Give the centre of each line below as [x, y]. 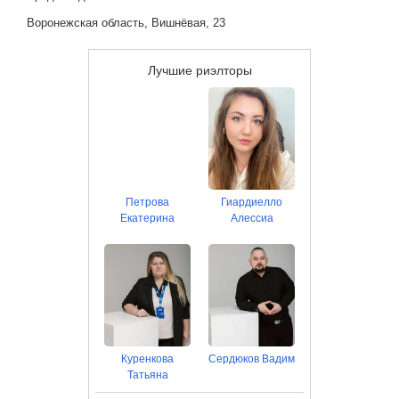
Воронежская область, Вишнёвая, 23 [126, 23]
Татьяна [147, 375]
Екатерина [147, 218]
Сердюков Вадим [252, 359]
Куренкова [147, 359]
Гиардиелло [252, 202]
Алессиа [252, 218]
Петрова [147, 202]
